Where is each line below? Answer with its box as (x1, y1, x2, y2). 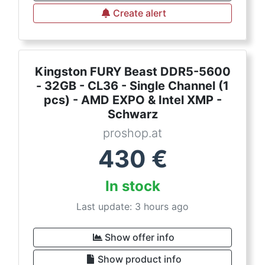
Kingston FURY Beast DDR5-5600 (34, 64, 231, 79)
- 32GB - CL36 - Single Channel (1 (36, 79, 229, 93)
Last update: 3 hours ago (76, 201, 189, 213)
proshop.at (103, 126, 162, 141)
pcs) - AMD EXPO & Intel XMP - (43, 93, 222, 108)
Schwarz (107, 107, 158, 122)
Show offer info (105, 231, 174, 244)
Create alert (113, 7, 166, 20)
